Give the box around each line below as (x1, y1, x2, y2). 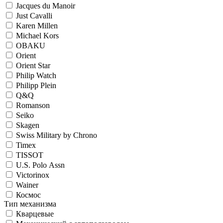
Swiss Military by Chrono (16, 131, 97, 139)
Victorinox (16, 171, 49, 179)
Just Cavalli (16, 11, 52, 20)
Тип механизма (4, 200, 56, 208)
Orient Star (16, 61, 50, 70)
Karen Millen (16, 21, 58, 30)
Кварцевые (16, 210, 54, 218)
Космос (16, 191, 41, 199)
